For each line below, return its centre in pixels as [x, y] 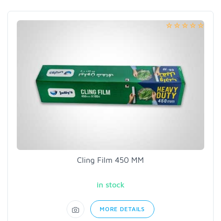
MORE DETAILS [122, 209]
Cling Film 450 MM [110, 160]
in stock [110, 185]
